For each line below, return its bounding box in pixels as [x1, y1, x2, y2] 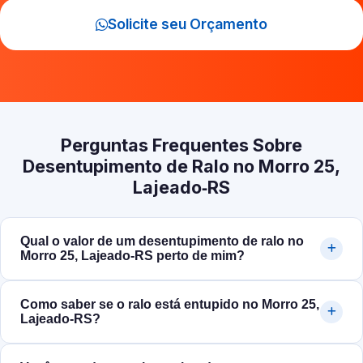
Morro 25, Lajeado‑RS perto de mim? [20, 249, 245, 263]
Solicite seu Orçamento [108, 15, 267, 33]
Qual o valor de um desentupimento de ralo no [20, 234, 304, 249]
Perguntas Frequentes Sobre [61, 135, 302, 156]
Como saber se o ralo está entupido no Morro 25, [20, 297, 319, 312]
